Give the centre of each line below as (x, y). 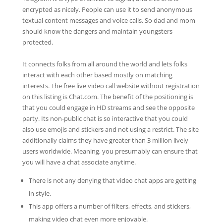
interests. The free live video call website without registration (111, 86)
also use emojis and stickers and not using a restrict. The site (110, 129)
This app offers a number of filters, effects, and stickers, (110, 206)
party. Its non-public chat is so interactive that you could (105, 118)
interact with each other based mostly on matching (97, 75)
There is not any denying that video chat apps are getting (112, 180)
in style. (40, 193)
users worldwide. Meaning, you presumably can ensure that (110, 151)
